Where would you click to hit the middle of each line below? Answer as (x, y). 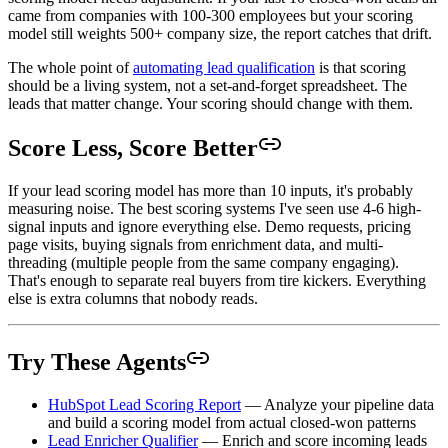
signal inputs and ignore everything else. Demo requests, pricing (209, 227)
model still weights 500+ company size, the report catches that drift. (220, 33)
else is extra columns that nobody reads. (133, 299)
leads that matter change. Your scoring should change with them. (210, 103)
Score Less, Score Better (133, 148)
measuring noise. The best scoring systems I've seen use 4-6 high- (214, 209)
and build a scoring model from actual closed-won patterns (232, 423)
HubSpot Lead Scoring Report (144, 405)
